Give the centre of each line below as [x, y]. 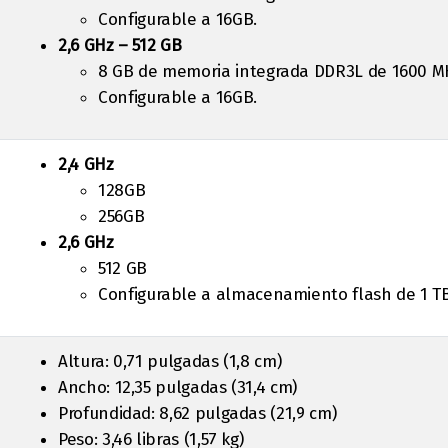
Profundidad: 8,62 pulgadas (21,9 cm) [197, 413]
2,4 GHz [86, 164]
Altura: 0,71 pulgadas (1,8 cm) [170, 361]
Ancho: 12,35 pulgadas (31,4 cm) [177, 387]
